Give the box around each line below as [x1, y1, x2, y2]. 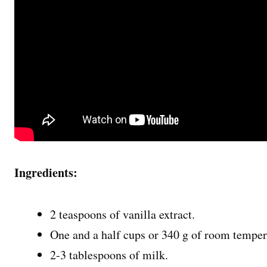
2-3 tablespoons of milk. [50, 247, 168, 263]
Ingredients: [14, 164, 77, 181]
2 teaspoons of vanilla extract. [50, 206, 195, 222]
